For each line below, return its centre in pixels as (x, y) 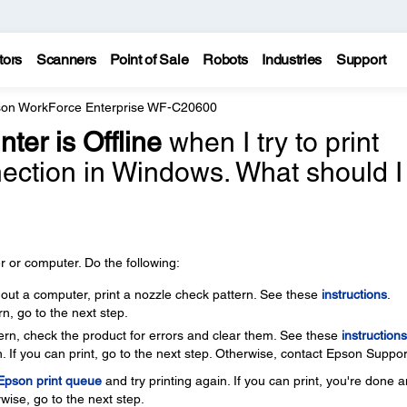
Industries (292, 60)
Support (361, 60)
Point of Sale (149, 60)
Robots (225, 60)
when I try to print (270, 142)
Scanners (66, 60)
